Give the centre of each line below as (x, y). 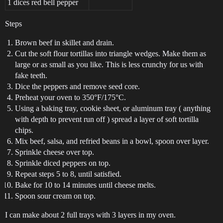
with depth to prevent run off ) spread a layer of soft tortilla (107, 119)
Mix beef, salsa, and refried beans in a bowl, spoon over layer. (112, 141)
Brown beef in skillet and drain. (64, 42)
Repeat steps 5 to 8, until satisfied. (68, 174)
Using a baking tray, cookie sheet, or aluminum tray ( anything (113, 108)
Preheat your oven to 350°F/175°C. (70, 97)
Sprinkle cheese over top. (55, 152)
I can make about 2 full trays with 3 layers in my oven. (90, 215)
